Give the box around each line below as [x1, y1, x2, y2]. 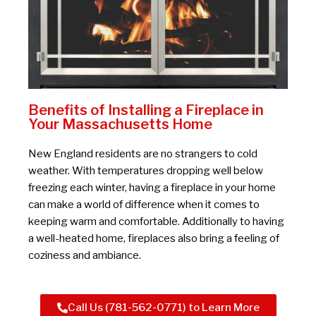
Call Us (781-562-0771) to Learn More [67, 300, 260, 314]
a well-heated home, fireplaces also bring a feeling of [28, 232, 279, 245]
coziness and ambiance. [28, 249, 141, 262]
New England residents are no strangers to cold [28, 147, 257, 161]
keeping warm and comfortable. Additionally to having [28, 215, 284, 229]
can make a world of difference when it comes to [28, 198, 260, 212]
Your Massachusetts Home [28, 116, 212, 133]
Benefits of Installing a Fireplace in [28, 102, 264, 119]
